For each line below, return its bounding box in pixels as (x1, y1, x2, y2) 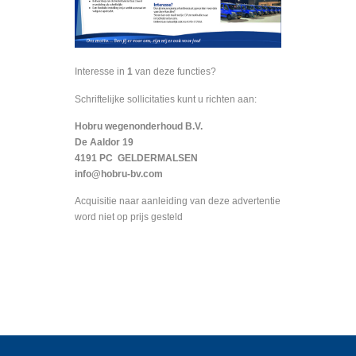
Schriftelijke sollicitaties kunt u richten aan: (75, 93, 257, 105)
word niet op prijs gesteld (75, 211, 183, 223)
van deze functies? (133, 66, 216, 78)
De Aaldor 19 (75, 137, 133, 149)
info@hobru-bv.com (75, 168, 163, 180)
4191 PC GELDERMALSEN (75, 153, 198, 164)
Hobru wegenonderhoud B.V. (75, 121, 203, 133)
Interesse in (75, 66, 127, 78)
